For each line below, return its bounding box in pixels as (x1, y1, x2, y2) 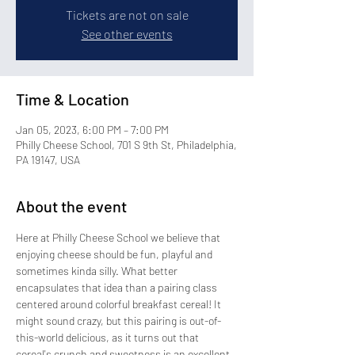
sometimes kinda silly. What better (16, 264, 180, 277)
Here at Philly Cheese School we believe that (16, 231, 223, 244)
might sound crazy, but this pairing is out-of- (16, 314, 221, 327)
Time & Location (16, 90, 129, 109)
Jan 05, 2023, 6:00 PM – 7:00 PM (16, 123, 169, 136)
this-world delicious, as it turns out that (16, 330, 201, 344)
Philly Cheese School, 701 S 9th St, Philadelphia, (16, 138, 237, 151)
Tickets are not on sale (65, 7, 189, 22)
